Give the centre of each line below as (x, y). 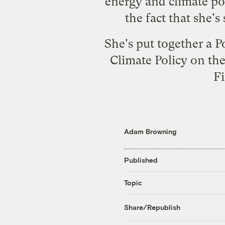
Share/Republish (152, 207)
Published (141, 160)
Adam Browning (150, 131)
